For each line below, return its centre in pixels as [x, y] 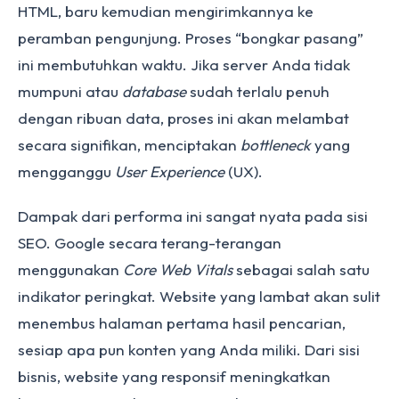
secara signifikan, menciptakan [129, 145]
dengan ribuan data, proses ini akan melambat [183, 118]
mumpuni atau [70, 91]
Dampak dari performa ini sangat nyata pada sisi [193, 216]
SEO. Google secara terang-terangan [150, 243]
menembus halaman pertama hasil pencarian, [182, 323]
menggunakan [70, 269]
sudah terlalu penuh [258, 91]
